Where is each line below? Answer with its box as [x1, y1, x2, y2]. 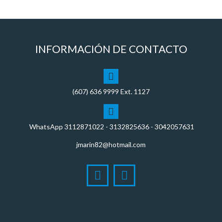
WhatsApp [28, 122, 64, 131]
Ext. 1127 [119, 87, 150, 96]
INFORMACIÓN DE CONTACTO [35, 43, 187, 55]
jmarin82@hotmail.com [76, 140, 146, 149]
